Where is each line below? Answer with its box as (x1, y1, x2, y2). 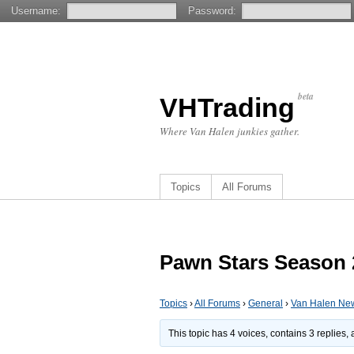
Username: (11, 5, 62, 17)
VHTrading (160, 92, 295, 122)
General (248, 298, 283, 309)
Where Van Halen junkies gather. (160, 124, 299, 138)
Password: (187, 5, 236, 17)
